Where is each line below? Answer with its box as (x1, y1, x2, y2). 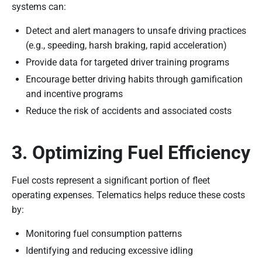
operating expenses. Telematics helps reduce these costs (12, 189, 245, 201)
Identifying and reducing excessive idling (26, 244, 193, 256)
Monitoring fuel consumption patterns (26, 227, 182, 239)
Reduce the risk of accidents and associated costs (26, 105, 232, 116)
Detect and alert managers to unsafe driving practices (26, 25, 246, 36)
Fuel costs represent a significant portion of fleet (12, 174, 210, 186)
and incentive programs (26, 88, 123, 99)
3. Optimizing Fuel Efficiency (12, 141, 250, 164)
